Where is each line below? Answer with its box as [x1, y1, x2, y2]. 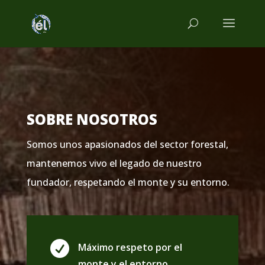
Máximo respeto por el [77, 241, 182, 254]
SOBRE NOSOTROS [26, 109, 157, 129]
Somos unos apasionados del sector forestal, [26, 138, 228, 151]
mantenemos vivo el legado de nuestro [26, 157, 202, 170]
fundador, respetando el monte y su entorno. [26, 176, 230, 189]
